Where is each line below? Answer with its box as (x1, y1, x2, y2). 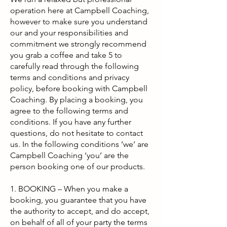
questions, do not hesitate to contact (10, 128, 143, 138)
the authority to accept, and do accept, (10, 206, 149, 216)
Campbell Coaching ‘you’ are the (10, 150, 129, 160)
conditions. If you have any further (10, 117, 131, 127)
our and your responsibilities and (10, 28, 128, 37)
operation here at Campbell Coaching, (10, 6, 149, 15)
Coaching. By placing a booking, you (10, 95, 143, 104)
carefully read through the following (10, 61, 139, 71)
